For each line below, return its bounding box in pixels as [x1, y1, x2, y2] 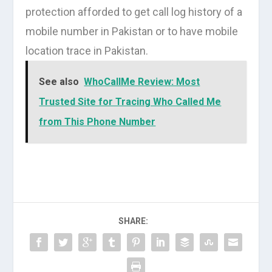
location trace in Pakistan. [25, 44, 149, 57]
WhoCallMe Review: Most [84, 75, 200, 87]
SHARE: [118, 216, 148, 226]
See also [39, 75, 80, 87]
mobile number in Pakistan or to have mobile [25, 24, 239, 38]
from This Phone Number [39, 115, 156, 127]
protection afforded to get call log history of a [25, 5, 243, 18]
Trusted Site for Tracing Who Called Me [39, 95, 222, 107]
